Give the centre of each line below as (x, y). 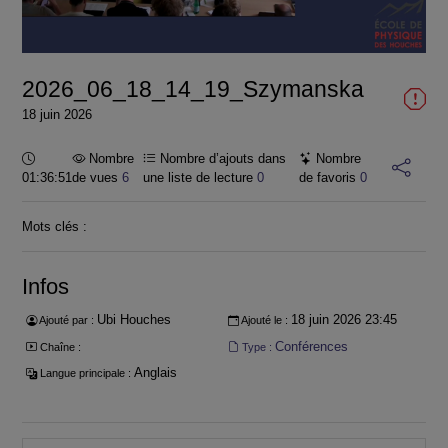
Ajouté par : (66, 320)
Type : (256, 346)
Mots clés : (54, 226)
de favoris (329, 178)
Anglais (155, 373)
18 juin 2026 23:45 (343, 320)
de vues (97, 178)
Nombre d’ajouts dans (221, 159)
